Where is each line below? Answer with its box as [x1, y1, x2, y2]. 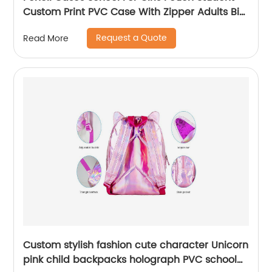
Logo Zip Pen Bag [23, 19, 107, 35]
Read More [23, 31, 69, 46]
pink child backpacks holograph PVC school [23, 252, 237, 268]
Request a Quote [96, 31, 168, 46]
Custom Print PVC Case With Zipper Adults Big [23, 4, 246, 21]
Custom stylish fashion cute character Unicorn [23, 237, 249, 254]
